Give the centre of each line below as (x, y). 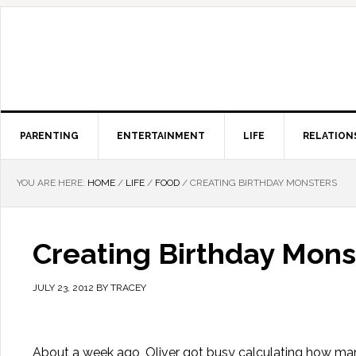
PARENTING (49, 136)
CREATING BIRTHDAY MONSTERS (262, 183)
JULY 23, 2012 (63, 288)
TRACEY (128, 288)
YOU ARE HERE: (52, 183)
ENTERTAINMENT (161, 136)
